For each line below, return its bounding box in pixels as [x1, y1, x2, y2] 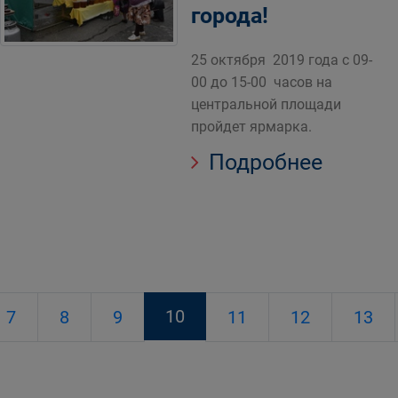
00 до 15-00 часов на [191, 74, 332, 91]
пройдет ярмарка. [191, 118, 312, 135]
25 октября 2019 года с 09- [191, 52, 372, 68]
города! [191, 3, 268, 28]
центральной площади [191, 96, 341, 113]
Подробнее [203, 149, 322, 175]
